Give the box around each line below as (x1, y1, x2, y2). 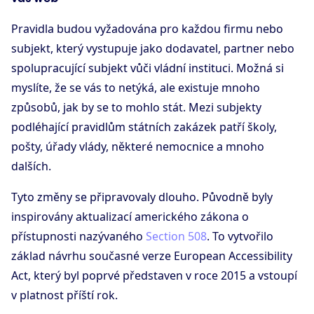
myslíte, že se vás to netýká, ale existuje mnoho (11, 80, 260, 96)
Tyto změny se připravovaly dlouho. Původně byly (11, 189, 273, 205)
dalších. (11, 158, 51, 175)
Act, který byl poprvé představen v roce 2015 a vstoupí (11, 268, 297, 284)
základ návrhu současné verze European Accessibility (11, 248, 292, 264)
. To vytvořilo (207, 228, 273, 245)
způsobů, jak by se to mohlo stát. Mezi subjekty (11, 100, 261, 116)
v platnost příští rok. (11, 287, 118, 303)
